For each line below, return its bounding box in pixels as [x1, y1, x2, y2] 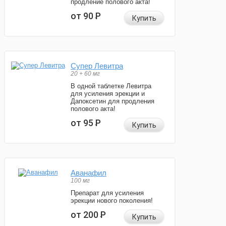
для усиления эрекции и [71, 90, 145, 98]
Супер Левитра [71, 62, 123, 71]
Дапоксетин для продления [71, 97, 154, 105]
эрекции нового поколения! [71, 197, 153, 205]
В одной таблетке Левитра [71, 82, 151, 90]
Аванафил [71, 168, 106, 178]
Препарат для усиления [71, 189, 144, 197]
